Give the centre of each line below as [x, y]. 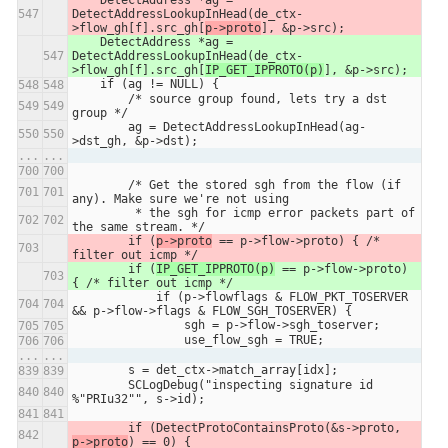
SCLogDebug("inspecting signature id [100, 384]
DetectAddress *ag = [86, 41]
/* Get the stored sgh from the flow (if [100, 184]
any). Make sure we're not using [180, 198]
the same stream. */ [138, 226]
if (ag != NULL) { [159, 83]
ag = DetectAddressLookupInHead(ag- [100, 126]
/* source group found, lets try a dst [100, 98]
